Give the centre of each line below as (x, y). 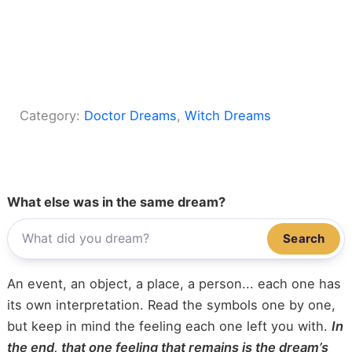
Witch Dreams (228, 116)
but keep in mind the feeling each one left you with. (169, 326)
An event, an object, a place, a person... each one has (174, 283)
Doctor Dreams (131, 116)
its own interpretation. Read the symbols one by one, (171, 304)
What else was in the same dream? (116, 202)
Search (304, 238)
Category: (52, 116)
